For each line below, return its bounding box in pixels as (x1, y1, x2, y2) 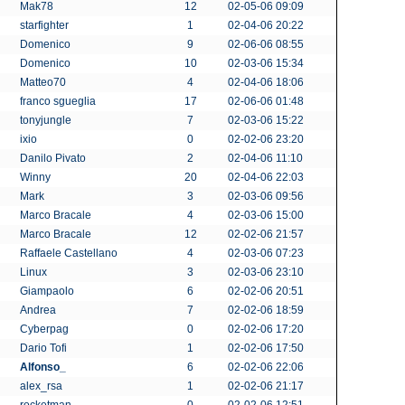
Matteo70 (20, 76, 69, 89)
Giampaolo (20, 285, 77, 297)
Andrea (20, 304, 59, 316)
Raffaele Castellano (20, 247, 120, 259)
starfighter (20, 19, 71, 32)
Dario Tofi (20, 342, 70, 354)
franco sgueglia (20, 95, 99, 108)
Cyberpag (20, 323, 71, 335)
